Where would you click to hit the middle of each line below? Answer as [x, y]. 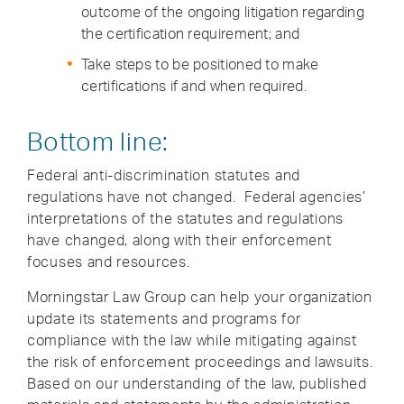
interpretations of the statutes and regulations [185, 218]
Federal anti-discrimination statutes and [164, 175]
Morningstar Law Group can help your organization [200, 297]
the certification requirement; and [191, 33]
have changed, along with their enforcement [179, 240]
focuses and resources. [109, 262]
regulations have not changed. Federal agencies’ [197, 197]
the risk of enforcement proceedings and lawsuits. [202, 362]
